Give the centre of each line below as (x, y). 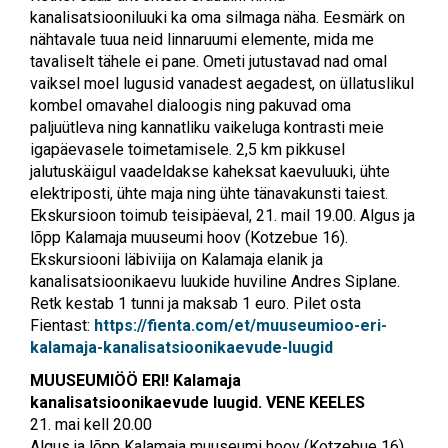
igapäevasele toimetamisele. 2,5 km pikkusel (187, 149)
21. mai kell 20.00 (91, 424)
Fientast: (62, 325)
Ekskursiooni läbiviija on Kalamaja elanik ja (176, 259)
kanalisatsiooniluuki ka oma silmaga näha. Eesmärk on (217, 17)
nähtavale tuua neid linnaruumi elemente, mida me (202, 39)
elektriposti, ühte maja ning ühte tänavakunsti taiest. (209, 193)
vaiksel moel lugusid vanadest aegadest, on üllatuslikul (222, 83)
